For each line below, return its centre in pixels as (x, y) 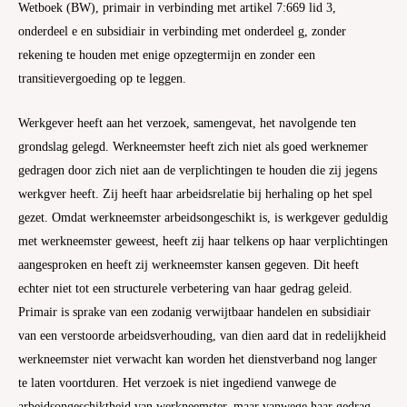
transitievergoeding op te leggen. (102, 78)
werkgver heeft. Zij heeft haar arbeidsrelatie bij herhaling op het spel (195, 194)
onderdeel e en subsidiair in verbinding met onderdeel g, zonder (182, 31)
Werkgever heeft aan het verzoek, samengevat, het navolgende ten (187, 124)
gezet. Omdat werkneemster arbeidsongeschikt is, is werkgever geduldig (203, 218)
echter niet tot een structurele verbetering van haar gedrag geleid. (185, 289)
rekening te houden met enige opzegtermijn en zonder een (167, 55)
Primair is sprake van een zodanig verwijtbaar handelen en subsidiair (194, 313)
